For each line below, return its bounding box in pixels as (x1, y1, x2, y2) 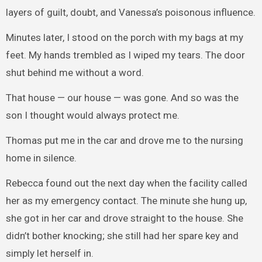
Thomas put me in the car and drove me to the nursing (5, 134, 243, 146)
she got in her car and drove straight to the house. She (5, 212, 243, 224)
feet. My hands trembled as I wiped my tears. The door (5, 49, 245, 61)
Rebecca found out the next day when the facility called (5, 177, 247, 189)
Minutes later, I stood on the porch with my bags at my (5, 32, 243, 44)
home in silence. (5, 151, 77, 164)
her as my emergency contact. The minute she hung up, (5, 194, 247, 206)
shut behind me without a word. (5, 67, 144, 79)
